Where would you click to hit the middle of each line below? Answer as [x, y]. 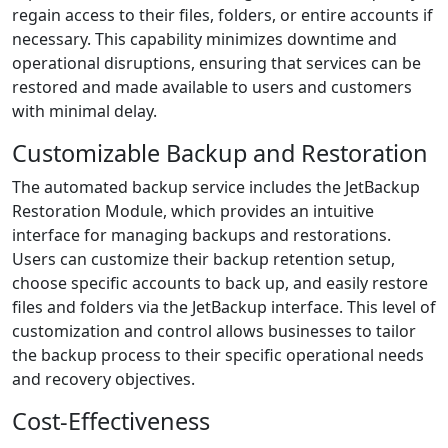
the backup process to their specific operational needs [218, 355]
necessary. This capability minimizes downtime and [204, 39]
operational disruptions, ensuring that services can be [216, 63]
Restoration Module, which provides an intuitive [193, 211]
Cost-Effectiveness [111, 421]
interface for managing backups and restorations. [201, 235]
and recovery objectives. [103, 379]
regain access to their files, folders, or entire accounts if [222, 15]
